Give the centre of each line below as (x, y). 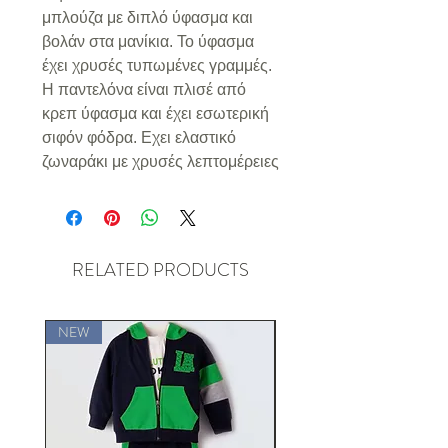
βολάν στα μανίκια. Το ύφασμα (148, 41)
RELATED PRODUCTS (160, 269)
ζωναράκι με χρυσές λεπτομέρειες (160, 161)
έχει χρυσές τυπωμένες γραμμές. (157, 65)
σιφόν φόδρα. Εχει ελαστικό (139, 137)
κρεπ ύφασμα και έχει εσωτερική (155, 113)
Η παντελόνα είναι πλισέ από (144, 89)
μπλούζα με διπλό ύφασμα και (147, 17)
